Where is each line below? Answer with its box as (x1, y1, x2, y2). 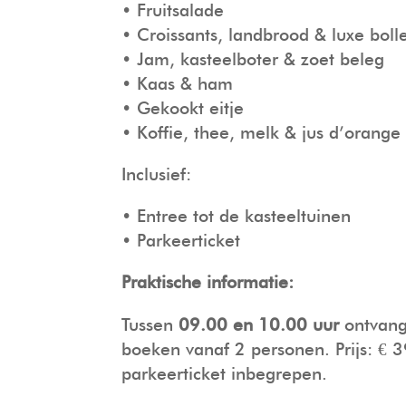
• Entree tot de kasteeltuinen (121, 206, 352, 227)
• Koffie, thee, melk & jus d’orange (121, 121, 401, 143)
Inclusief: (121, 164, 192, 185)
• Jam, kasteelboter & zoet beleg (121, 48, 385, 70)
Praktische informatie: (121, 272, 295, 294)
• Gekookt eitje (121, 97, 245, 119)
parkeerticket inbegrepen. (121, 362, 328, 384)
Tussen (121, 314, 179, 335)
